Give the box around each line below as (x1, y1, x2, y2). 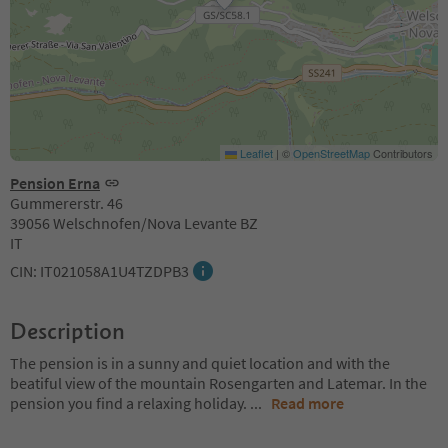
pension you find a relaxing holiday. (10, 392, 250, 413)
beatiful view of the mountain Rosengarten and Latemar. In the (10, 372, 427, 393)
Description (10, 316, 125, 345)
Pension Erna (10, 172, 100, 193)
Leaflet (237, 144, 273, 161)
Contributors (370, 144, 433, 161)
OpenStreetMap (293, 144, 370, 161)
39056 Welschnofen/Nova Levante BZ (10, 212, 258, 233)
